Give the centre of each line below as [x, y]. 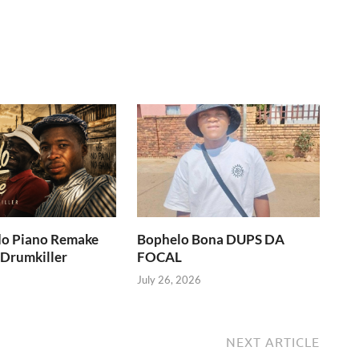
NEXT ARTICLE [273, 343]
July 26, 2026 [169, 280]
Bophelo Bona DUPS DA [211, 239]
